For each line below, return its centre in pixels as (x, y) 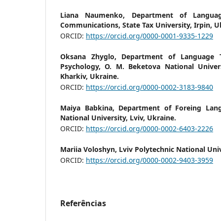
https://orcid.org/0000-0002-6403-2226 (149, 128)
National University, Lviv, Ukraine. (118, 117)
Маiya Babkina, (90, 108)
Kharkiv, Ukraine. (90, 76)
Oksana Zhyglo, (91, 56)
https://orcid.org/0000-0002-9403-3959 (149, 160)
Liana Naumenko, (96, 15)
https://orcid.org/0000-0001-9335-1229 (149, 36)
